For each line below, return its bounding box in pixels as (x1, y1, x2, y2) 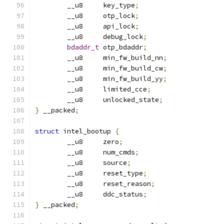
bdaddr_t (67, 43, 99, 51)
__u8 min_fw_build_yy (67, 74, 163, 83)
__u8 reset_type (67, 169, 143, 177)
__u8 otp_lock (67, 11, 135, 20)
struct (35, 127, 59, 135)
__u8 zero (67, 137, 119, 146)
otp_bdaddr (99, 43, 143, 51)
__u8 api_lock (67, 22, 135, 30)
